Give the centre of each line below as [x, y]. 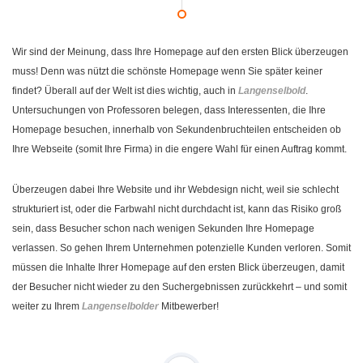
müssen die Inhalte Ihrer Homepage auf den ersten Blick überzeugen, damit [178, 267]
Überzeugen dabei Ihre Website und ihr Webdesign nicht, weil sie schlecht [175, 189]
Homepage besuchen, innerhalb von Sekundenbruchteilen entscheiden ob [177, 130]
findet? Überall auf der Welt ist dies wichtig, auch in [125, 91]
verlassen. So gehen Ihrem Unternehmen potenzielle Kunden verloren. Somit [181, 248]
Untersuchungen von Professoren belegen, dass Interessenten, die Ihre [169, 110]
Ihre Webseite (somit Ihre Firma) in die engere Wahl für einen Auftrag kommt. [179, 149]
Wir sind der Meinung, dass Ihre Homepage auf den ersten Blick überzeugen [180, 52]
